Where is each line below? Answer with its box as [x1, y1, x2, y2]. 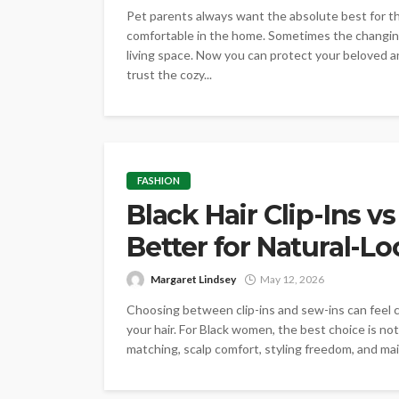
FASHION [137, 175, 180, 187]
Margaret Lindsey [151, 273, 236, 287]
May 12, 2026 [260, 273, 324, 287]
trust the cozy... [126, 67, 212, 83]
